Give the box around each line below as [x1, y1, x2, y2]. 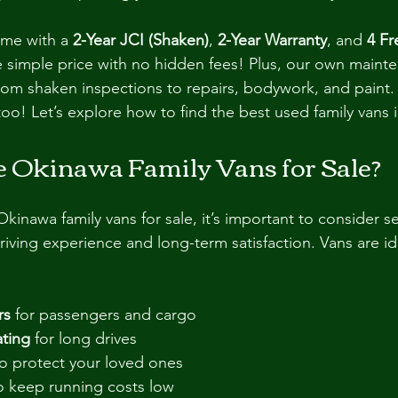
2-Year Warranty [218, 30, 327, 50]
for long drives [30, 329, 137, 348]
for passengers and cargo [11, 305, 196, 324]
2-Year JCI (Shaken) [73, 30, 209, 50]
